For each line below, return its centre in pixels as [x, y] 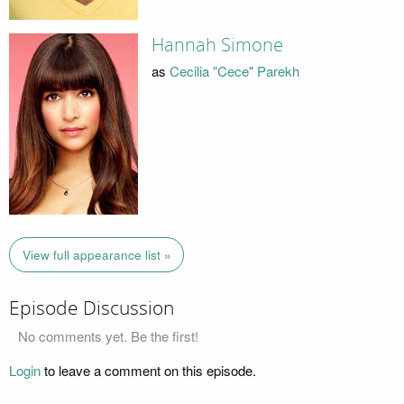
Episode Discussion [92, 309]
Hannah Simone [217, 46]
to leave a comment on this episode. [148, 370]
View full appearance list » [96, 254]
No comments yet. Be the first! [108, 335]
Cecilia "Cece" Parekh [234, 70]
